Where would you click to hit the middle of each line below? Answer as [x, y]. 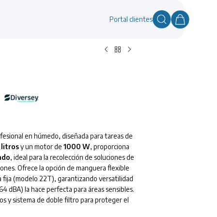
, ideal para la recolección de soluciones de [72, 157]
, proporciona [110, 147]
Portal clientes [131, 19]
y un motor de [41, 147]
